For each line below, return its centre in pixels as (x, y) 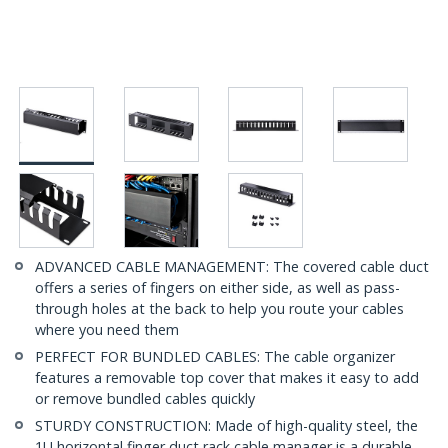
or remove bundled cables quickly (145, 399)
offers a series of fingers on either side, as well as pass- (217, 288)
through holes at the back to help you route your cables (219, 309)
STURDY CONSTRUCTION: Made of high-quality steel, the (226, 426)
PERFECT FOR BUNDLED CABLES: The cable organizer (215, 357)
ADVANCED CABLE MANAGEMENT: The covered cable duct (232, 267)
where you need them (107, 330)
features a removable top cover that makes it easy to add (227, 378)
